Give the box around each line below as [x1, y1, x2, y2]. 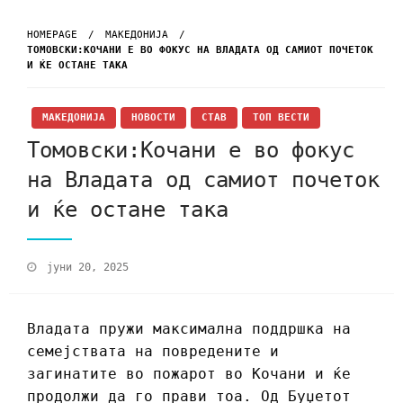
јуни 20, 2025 [47, 260, 129, 273]
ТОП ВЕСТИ [253, 112, 309, 124]
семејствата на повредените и [27, 342, 279, 360]
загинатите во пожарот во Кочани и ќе [27, 364, 351, 382]
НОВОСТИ [131, 112, 175, 124]
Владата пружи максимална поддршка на [27, 319, 351, 337]
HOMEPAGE [27, 29, 77, 41]
